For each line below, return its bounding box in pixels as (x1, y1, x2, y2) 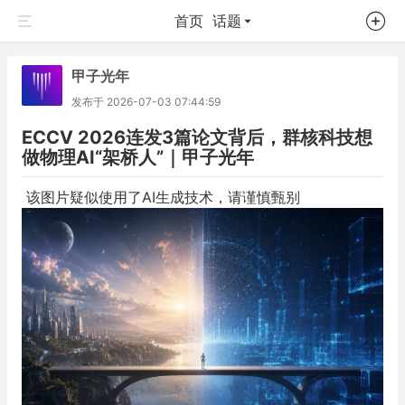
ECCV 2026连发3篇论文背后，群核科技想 (22, 127, 372, 148)
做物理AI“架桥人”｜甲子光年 (22, 146, 254, 168)
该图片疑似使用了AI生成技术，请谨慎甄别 (22, 188, 300, 206)
